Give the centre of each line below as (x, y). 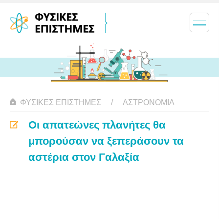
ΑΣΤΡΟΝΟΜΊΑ (149, 102)
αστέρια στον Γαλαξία (84, 157)
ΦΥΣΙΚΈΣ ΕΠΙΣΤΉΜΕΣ (61, 102)
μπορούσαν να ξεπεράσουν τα (106, 141)
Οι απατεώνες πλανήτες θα (97, 125)
